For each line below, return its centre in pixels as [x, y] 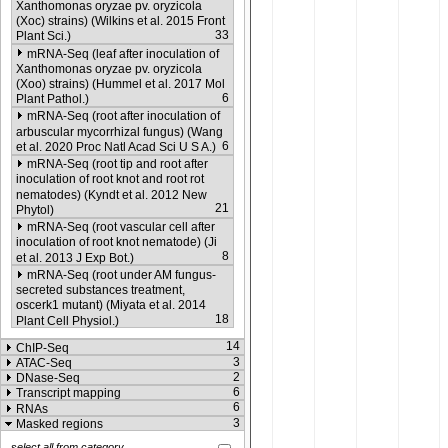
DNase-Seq [48, 378]
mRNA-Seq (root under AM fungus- [121, 274]
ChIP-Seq [42, 347]
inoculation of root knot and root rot [110, 179]
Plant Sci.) [43, 36]
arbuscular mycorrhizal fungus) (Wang [119, 131]
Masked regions [59, 423]
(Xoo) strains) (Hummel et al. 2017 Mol [120, 83]
